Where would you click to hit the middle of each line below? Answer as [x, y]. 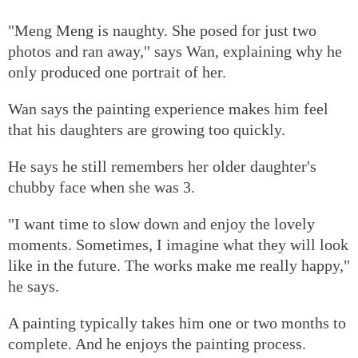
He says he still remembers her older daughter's [162, 166]
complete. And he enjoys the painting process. [157, 343]
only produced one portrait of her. [117, 72]
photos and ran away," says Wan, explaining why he [175, 51]
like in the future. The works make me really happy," [179, 265]
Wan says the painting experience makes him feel [168, 108]
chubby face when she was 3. [101, 187]
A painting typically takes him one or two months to [177, 322]
